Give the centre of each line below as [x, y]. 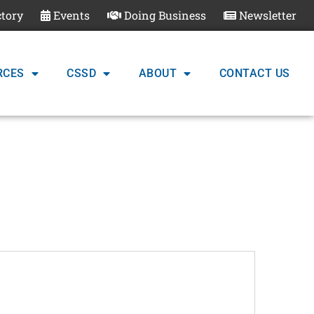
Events [70, 15]
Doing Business [164, 15]
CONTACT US [254, 73]
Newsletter [267, 15]
